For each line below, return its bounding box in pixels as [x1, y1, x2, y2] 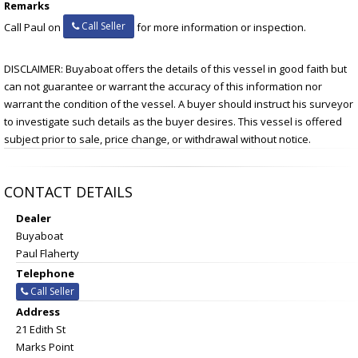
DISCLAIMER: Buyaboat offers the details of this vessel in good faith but [4, 61, 347, 76]
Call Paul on [4, 19, 63, 34]
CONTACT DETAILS [4, 181, 133, 201]
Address [16, 304, 60, 320]
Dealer [16, 210, 51, 225]
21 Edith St [16, 322, 66, 337]
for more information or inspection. [137, 19, 306, 34]
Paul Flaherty [16, 245, 79, 261]
